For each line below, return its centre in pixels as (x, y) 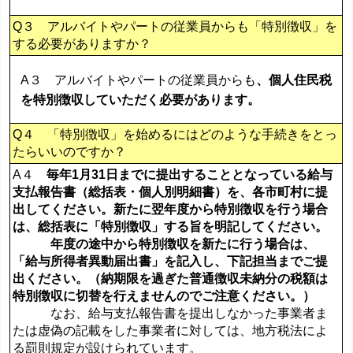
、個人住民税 (294, 80)
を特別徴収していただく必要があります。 (141, 99)
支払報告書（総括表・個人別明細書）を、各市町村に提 (171, 192)
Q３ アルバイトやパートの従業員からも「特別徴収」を (175, 27)
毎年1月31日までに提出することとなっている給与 (190, 175)
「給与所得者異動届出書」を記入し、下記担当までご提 (171, 262)
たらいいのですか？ (70, 152)
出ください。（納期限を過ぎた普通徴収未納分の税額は (171, 279)
